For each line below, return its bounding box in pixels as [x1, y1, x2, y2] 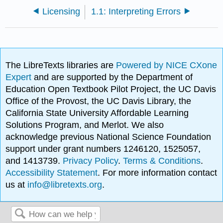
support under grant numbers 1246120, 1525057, [5, 143, 201, 154]
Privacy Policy [63, 155, 118, 166]
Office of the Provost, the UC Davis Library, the [5, 96, 192, 106]
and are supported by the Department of [34, 72, 193, 82]
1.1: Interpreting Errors [91, 6, 181, 16]
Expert [5, 72, 34, 82]
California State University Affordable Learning [5, 108, 189, 118]
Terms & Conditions [123, 155, 201, 166]
